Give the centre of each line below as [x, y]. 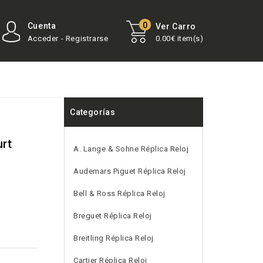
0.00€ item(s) [179, 38]
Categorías [93, 112]
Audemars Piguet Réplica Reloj [130, 171]
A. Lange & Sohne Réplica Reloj [131, 149]
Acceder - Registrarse [68, 38]
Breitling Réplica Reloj [114, 238]
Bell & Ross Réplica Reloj [119, 193]
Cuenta [42, 26]
